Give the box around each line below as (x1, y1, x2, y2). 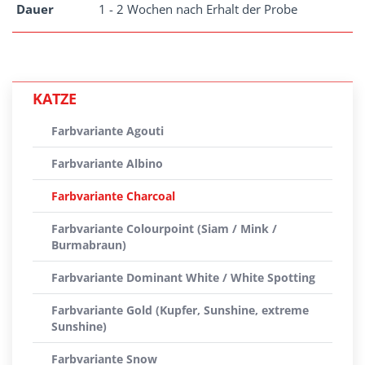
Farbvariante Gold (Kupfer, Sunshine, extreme (51, 302, 309, 318)
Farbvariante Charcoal (51, 188, 175, 204)
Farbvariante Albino (51, 156, 163, 171)
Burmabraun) (51, 237, 126, 253)
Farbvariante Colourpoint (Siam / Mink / (51, 221, 277, 236)
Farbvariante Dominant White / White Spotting (51, 270, 315, 285)
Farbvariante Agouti (51, 123, 164, 139)
